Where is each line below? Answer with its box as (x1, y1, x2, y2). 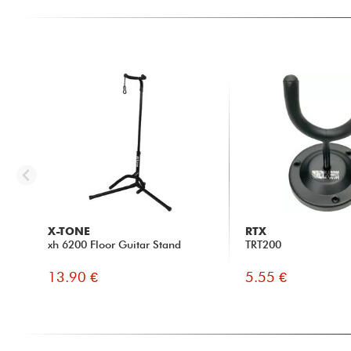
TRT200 (245, 237, 282, 251)
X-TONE (47, 224, 90, 237)
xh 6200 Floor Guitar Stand (47, 237, 181, 251)
